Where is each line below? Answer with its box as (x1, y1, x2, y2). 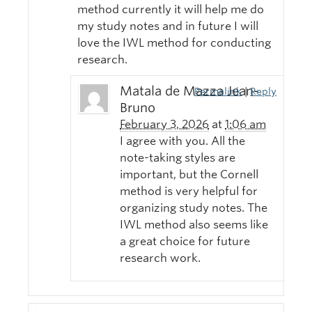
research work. (120, 251, 201, 265)
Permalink (194, 85, 242, 97)
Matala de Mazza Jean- (120, 84, 259, 99)
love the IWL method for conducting (77, 36, 271, 50)
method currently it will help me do (77, 3, 264, 17)
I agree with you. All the (120, 134, 245, 148)
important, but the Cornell (120, 168, 258, 182)
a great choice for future (120, 235, 250, 249)
